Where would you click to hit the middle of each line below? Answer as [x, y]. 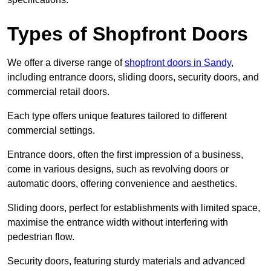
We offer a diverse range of [66, 63]
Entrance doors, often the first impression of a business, [125, 155]
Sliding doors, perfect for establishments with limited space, [134, 208]
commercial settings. [51, 131]
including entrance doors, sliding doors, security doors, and [133, 77]
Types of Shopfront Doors [128, 34]
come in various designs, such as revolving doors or [118, 169]
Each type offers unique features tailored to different [117, 116]
